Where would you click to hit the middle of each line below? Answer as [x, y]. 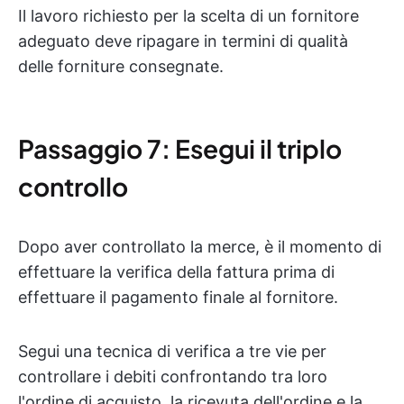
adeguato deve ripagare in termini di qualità [183, 41]
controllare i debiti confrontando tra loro [173, 376]
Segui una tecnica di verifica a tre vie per [172, 351]
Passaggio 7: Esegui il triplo [180, 148]
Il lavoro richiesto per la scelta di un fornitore [188, 16]
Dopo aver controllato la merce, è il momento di [200, 247]
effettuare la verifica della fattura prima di [176, 272]
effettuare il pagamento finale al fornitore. [178, 297]
